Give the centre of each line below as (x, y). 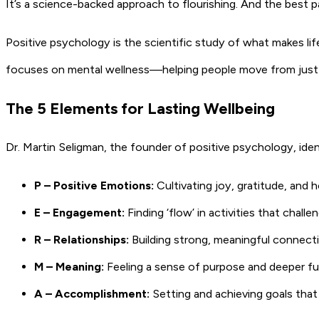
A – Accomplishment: (93, 293)
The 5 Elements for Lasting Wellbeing (140, 108)
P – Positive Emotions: (94, 185)
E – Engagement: (81, 212)
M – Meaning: (70, 266)
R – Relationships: (82, 239)
